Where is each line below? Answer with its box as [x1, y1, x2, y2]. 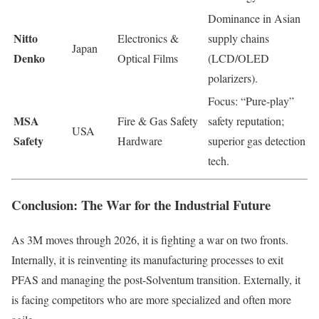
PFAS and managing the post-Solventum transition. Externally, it [11, 271, 300, 287]
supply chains [208, 31, 269, 46]
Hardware [117, 133, 162, 149]
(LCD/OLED [208, 51, 269, 66]
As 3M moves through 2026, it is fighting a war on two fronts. [11, 231, 288, 247]
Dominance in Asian [208, 11, 300, 26]
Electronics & [117, 31, 179, 46]
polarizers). [208, 70, 258, 86]
